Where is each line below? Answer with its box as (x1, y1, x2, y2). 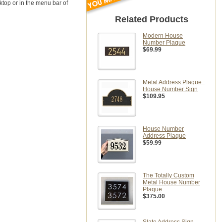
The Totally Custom (143, 172, 194, 179)
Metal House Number (143, 179, 200, 186)
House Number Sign (143, 86, 198, 93)
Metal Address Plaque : (143, 79, 205, 86)
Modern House (143, 32, 183, 39)
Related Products (114, 14, 188, 24)
